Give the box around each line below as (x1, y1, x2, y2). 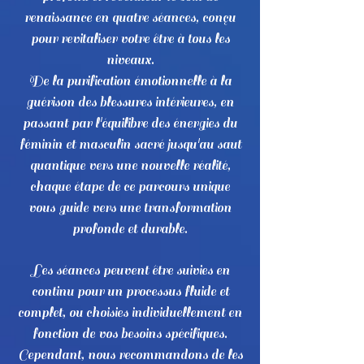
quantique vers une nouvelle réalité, (29, 158, 231, 174)
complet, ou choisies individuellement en (18, 305, 242, 321)
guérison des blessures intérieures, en (26, 94, 234, 110)
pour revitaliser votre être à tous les (30, 31, 230, 47)
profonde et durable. (72, 221, 188, 237)
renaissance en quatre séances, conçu (24, 10, 236, 26)
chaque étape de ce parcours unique (30, 179, 230, 195)
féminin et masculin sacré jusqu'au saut (19, 136, 241, 153)
